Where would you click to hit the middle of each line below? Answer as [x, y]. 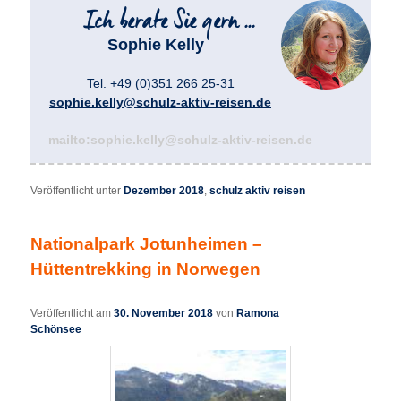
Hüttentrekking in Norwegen [146, 269]
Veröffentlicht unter [76, 191]
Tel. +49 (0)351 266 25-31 [160, 84]
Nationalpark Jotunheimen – [147, 244]
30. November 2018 [164, 313]
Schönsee [56, 329]
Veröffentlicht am [73, 313]
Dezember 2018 [164, 191]
